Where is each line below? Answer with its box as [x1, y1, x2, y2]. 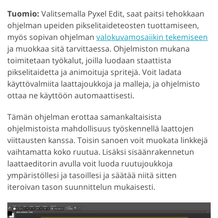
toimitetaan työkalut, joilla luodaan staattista [7, 54, 171, 66]
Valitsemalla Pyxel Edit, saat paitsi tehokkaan [39, 8, 204, 19]
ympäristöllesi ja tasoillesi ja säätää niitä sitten [7, 169, 177, 181]
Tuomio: [7, 8, 39, 19]
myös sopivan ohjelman [7, 31, 96, 42]
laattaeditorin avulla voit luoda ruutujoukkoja [7, 158, 173, 169]
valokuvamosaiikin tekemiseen [96, 31, 208, 42]
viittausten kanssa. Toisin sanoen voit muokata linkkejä [7, 134, 208, 145]
